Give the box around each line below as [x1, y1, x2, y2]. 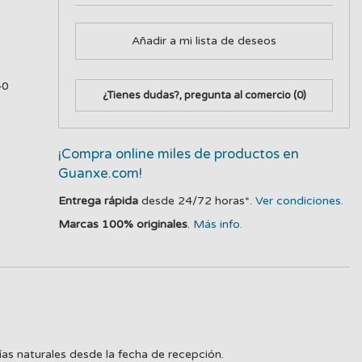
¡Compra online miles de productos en [58, 146, 300, 162]
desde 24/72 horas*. [138, 194, 256, 208]
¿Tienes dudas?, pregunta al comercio [102, 89, 293, 102]
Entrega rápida [58, 194, 139, 208]
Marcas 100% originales [58, 217, 188, 231]
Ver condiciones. [255, 194, 344, 208]
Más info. [193, 217, 243, 231]
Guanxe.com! [58, 166, 143, 182]
